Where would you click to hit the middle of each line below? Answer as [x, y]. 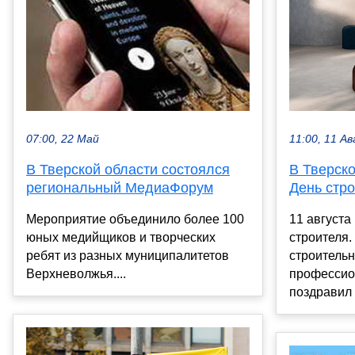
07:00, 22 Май [63, 139]
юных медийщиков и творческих [121, 238]
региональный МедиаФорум [120, 188]
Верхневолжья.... [76, 274]
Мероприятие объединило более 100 [135, 219]
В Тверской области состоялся [128, 170]
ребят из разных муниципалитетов [128, 256]
